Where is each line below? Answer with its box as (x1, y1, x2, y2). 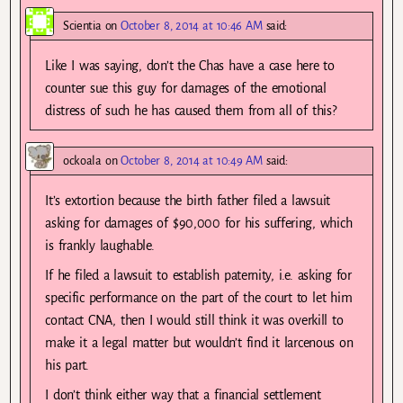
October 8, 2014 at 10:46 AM (121, 18, 263, 32)
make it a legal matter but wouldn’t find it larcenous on (45, 335, 354, 350)
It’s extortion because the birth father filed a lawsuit (45, 193, 330, 208)
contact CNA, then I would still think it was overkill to (45, 312, 344, 327)
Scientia (63, 18, 102, 32)
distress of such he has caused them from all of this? (45, 103, 336, 118)
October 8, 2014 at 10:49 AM (121, 153, 263, 167)
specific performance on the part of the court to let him (45, 290, 353, 305)
